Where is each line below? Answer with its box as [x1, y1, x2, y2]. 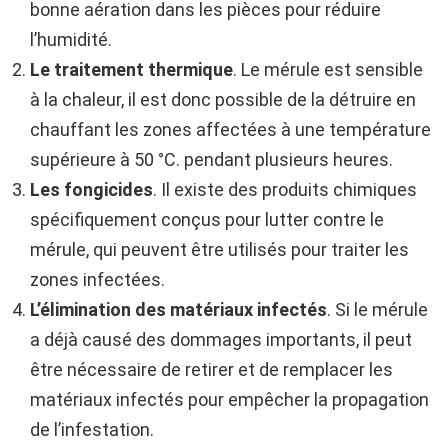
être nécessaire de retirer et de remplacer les [30, 359, 393, 381]
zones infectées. [30, 269, 165, 291]
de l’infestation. [30, 419, 154, 441]
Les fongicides [30, 179, 153, 201]
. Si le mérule [327, 299, 428, 321]
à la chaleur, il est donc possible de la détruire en [30, 89, 416, 111]
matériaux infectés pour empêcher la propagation [30, 389, 429, 411]
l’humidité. [30, 29, 112, 51]
